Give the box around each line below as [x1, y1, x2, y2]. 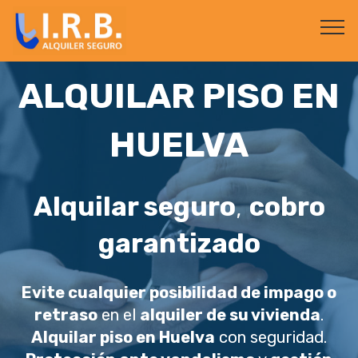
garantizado [97, 228, 261, 259]
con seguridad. [215, 328, 327, 347]
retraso [34, 305, 97, 324]
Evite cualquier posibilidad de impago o [22, 283, 336, 302]
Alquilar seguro [33, 191, 236, 222]
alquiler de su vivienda [140, 305, 320, 324]
